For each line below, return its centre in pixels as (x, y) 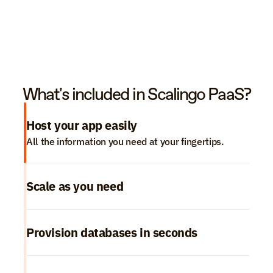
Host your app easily (82, 125)
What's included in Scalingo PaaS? (136, 94)
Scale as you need (75, 186)
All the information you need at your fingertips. (125, 141)
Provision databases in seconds (112, 232)
